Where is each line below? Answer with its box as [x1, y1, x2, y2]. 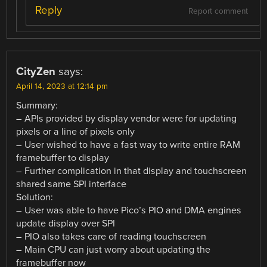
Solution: [16, 191, 54, 203]
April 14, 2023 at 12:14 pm [16, 81, 108, 91]
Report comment [188, 6, 248, 16]
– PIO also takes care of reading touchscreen [16, 230, 207, 243]
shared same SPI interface [16, 178, 127, 190]
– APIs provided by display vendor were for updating [16, 112, 237, 125]
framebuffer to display [16, 151, 110, 164]
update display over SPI [16, 217, 116, 229]
